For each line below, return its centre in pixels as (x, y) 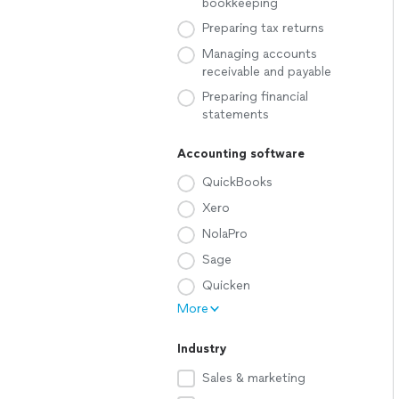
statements (236, 114)
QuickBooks (237, 182)
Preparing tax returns (263, 28)
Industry (202, 349)
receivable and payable (267, 72)
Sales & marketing (254, 378)
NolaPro (225, 234)
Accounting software (241, 154)
